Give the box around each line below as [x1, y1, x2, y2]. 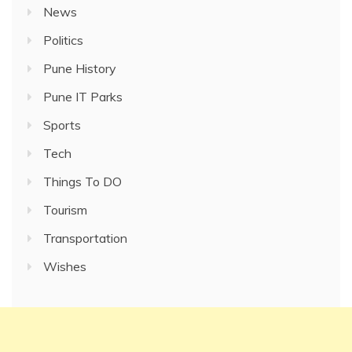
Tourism [43, 202, 87, 218]
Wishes [43, 258, 86, 275]
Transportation [43, 230, 127, 247]
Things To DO [43, 174, 122, 190]
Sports [43, 117, 81, 134]
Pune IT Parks [43, 89, 123, 105]
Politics [43, 32, 83, 49]
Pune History [43, 60, 116, 77]
